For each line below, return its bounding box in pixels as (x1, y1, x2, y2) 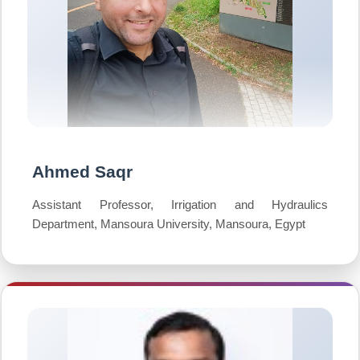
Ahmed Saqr (32, 162, 133, 181)
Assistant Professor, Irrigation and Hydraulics (32, 198, 328, 211)
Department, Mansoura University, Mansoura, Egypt (32, 217, 305, 231)
